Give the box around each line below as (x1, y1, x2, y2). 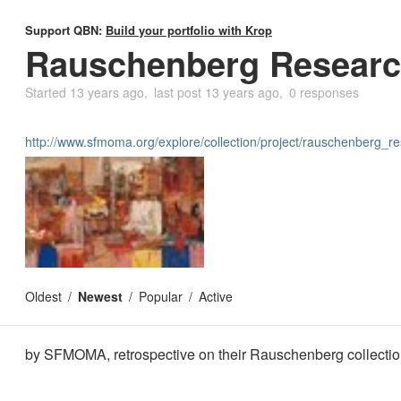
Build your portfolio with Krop (106, 21, 272, 38)
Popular (139, 287, 183, 305)
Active (199, 287, 233, 305)
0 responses (289, 83, 359, 101)
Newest (78, 287, 123, 305)
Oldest (25, 287, 62, 305)
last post (154, 83, 205, 101)
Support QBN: (25, 21, 106, 38)
